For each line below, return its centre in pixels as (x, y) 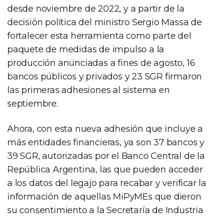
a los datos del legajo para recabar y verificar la (107, 183)
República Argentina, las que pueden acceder (105, 169)
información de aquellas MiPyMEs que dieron (104, 196)
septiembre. (33, 103)
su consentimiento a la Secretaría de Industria (105, 210)
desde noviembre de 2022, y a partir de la (96, 8)
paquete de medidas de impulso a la (86, 49)
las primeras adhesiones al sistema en (89, 90)
